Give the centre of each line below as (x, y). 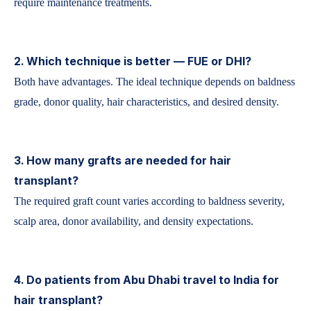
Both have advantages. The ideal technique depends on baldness (154, 82)
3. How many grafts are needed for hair (123, 160)
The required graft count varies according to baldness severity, (149, 201)
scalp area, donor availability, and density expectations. (134, 221)
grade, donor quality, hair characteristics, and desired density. (146, 102)
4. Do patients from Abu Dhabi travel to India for (146, 280)
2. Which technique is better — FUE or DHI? (133, 61)
